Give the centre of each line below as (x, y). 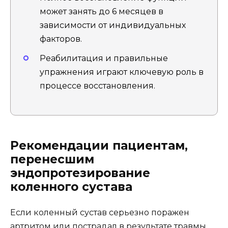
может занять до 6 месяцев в (102, 12)
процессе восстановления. (97, 86)
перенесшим (52, 159)
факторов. (61, 39)
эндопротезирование (80, 173)
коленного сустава (71, 187)
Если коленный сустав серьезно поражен (100, 212)
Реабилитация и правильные (104, 59)
